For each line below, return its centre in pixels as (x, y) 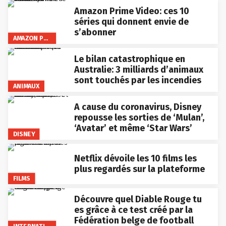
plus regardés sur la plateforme (139, 169)
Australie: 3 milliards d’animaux (138, 69)
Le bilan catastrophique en (129, 59)
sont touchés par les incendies (137, 80)
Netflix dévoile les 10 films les (135, 158)
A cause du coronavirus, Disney (137, 107)
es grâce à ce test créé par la (133, 210)
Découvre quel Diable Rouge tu (138, 199)
